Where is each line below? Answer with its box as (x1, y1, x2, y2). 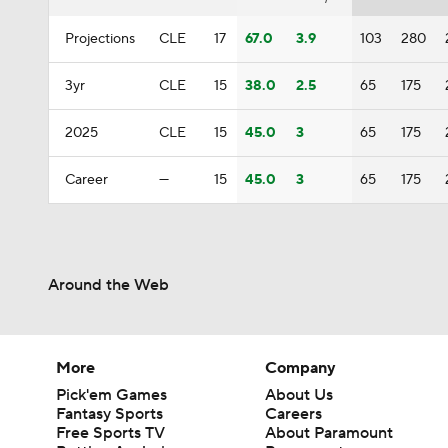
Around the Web (48, 275, 169, 295)
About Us (265, 385, 334, 405)
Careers (265, 404, 323, 424)
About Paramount (265, 423, 394, 443)
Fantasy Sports (56, 404, 163, 424)
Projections (65, 30, 135, 48)
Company (265, 358, 337, 378)
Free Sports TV (56, 423, 165, 443)
